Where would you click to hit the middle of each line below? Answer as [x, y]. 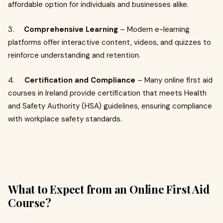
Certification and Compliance [80, 80]
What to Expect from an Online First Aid [109, 189]
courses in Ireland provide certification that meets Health [107, 93]
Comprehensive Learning [71, 29]
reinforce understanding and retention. [74, 55]
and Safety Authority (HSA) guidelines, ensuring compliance [110, 106]
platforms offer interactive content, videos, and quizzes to [110, 42]
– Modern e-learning [154, 29]
